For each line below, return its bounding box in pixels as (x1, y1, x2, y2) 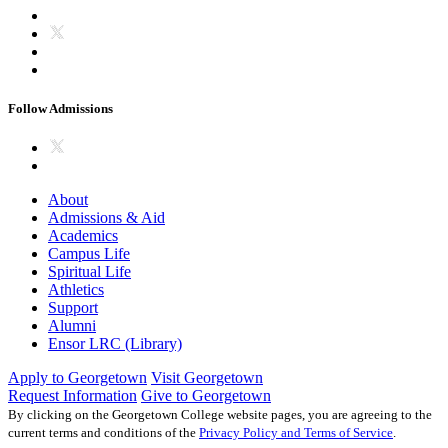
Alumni (48, 317, 96, 335)
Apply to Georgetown (8, 369, 147, 387)
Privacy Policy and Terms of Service (199, 425, 393, 441)
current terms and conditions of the (8, 425, 199, 441)
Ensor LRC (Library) (48, 335, 182, 353)
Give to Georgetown (141, 387, 271, 405)
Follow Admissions (8, 101, 113, 116)
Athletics (48, 281, 104, 299)
